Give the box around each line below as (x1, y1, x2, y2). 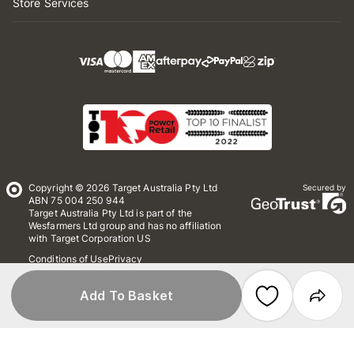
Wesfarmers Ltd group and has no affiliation (28, 220, 222, 232)
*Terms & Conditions (122, 269, 214, 281)
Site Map (28, 284, 69, 296)
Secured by (302, 183, 346, 192)
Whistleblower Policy (28, 269, 122, 281)
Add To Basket (80, 288, 173, 303)
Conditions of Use (28, 253, 108, 265)
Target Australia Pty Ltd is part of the (28, 207, 192, 219)
